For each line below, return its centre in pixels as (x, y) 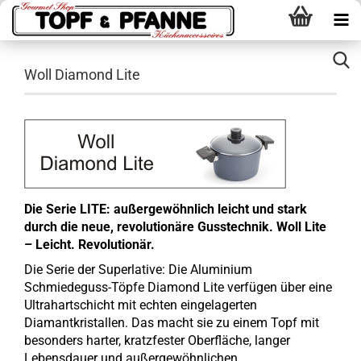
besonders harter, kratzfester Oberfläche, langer (157, 340)
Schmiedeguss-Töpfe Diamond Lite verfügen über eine (178, 287)
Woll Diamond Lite (82, 75)
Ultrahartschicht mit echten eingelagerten (141, 305)
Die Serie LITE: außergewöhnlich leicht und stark (166, 209)
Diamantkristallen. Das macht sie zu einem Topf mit (172, 323)
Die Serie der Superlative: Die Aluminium (138, 270)
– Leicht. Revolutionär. (89, 245)
